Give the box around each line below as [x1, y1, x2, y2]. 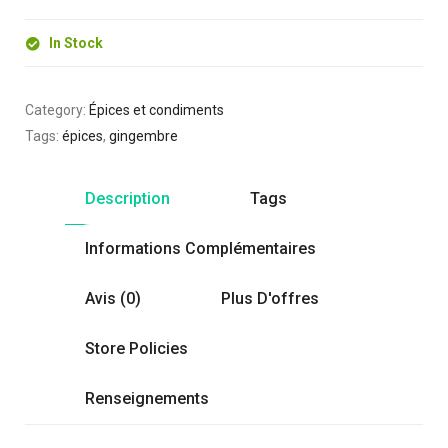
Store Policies [85, 339, 188, 359]
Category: [25, 102, 89, 119]
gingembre [109, 128, 178, 145]
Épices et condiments [89, 102, 224, 119]
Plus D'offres [221, 289, 319, 309]
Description [85, 189, 170, 209]
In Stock [49, 35, 103, 52]
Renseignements [85, 389, 209, 409]
